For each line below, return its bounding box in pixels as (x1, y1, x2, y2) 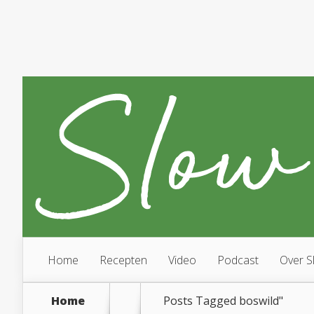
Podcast (217, 252, 259, 268)
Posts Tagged (163, 293, 239, 308)
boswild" (239, 293, 283, 308)
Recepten (100, 252, 147, 268)
